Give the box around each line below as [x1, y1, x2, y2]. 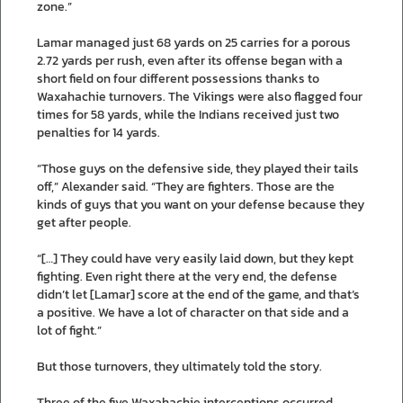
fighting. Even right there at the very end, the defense [37, 266, 337, 286]
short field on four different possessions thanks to [37, 68, 319, 88]
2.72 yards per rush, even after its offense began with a [37, 50, 343, 70]
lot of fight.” [37, 320, 102, 340]
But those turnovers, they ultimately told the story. [37, 356, 322, 376]
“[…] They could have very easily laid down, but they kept [37, 248, 354, 268]
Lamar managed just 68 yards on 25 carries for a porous [37, 32, 351, 52]
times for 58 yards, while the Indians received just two [37, 104, 339, 124]
